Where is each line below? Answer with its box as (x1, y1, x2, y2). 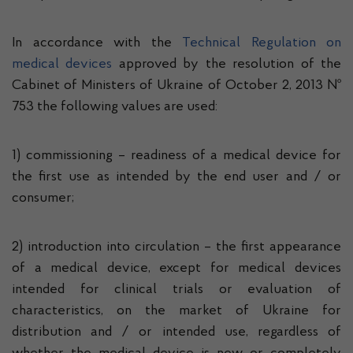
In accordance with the (12, 36, 182, 50)
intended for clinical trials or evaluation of (12, 283, 341, 297)
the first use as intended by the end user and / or (12, 170, 341, 184)
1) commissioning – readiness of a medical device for (12, 149, 341, 163)
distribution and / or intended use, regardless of (12, 325, 341, 340)
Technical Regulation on (182, 36, 341, 50)
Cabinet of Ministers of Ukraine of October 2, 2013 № (12, 79, 341, 93)
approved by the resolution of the (112, 58, 342, 72)
